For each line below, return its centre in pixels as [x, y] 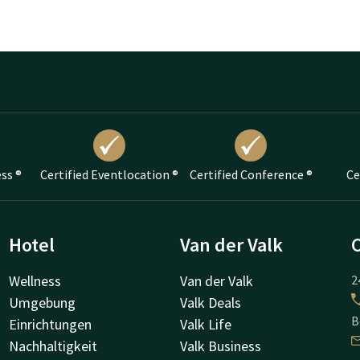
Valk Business [221, 346]
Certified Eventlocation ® [109, 174]
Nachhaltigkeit [53, 346]
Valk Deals [211, 302]
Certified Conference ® [251, 174]
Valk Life [206, 324]
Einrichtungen [50, 324]
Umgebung [42, 302]
